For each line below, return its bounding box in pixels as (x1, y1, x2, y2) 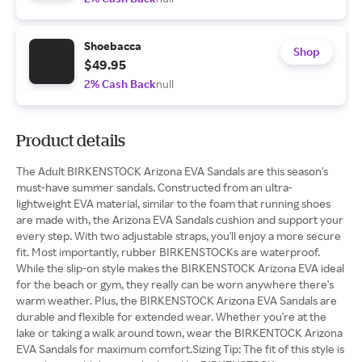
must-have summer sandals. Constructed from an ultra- (16, 180, 293, 194)
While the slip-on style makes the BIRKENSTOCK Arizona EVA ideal (16, 261, 344, 275)
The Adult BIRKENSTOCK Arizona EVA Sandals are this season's (16, 164, 328, 178)
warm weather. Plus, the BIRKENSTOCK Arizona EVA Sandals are (16, 293, 337, 307)
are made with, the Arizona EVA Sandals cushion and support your (16, 213, 343, 226)
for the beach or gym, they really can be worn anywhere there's (16, 277, 334, 291)
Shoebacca (84, 39, 141, 53)
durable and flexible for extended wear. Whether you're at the (16, 309, 326, 323)
